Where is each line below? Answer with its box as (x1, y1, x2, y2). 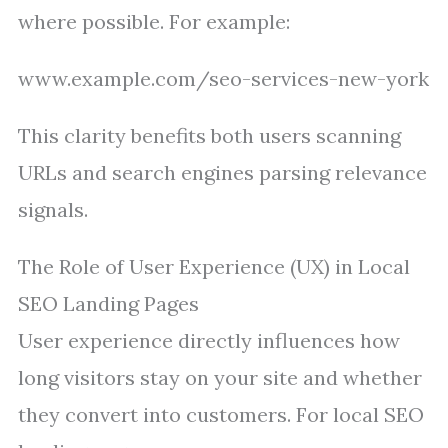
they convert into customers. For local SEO (18, 402, 424, 427)
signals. (18, 197, 88, 222)
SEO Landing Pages (18, 291, 199, 316)
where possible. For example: (18, 9, 290, 34)
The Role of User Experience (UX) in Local (18, 254, 410, 279)
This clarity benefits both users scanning (18, 123, 401, 148)
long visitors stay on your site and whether (18, 365, 422, 390)
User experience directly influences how (18, 328, 400, 353)
